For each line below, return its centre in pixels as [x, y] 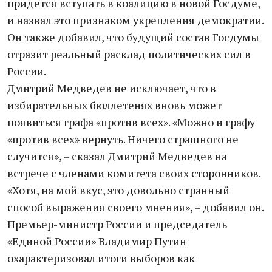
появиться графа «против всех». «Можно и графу [131, 122]
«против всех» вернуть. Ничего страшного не [123, 139]
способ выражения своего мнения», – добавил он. [136, 207]
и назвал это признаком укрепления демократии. [135, 20]
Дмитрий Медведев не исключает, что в [112, 88]
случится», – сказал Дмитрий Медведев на [117, 156]
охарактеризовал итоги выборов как [101, 258]
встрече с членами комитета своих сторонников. [134, 173]
